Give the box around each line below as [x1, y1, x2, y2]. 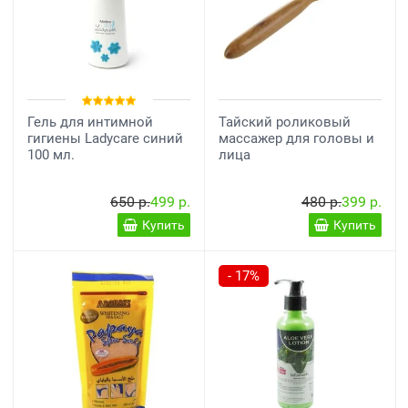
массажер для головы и [219, 130, 374, 147]
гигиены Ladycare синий [27, 130, 183, 147]
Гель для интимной [27, 114, 153, 130]
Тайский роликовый [219, 114, 351, 130]
